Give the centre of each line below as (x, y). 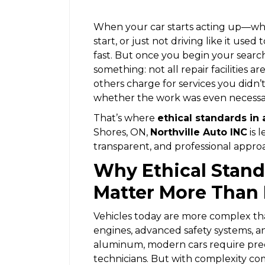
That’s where (125, 118)
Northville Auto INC (199, 132)
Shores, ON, (122, 132)
